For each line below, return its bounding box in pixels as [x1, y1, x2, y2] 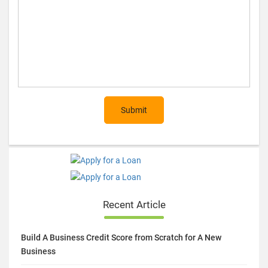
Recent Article [102, 198, 166, 211]
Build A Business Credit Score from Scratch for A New [21, 232, 221, 242]
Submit [121, 105, 147, 115]
